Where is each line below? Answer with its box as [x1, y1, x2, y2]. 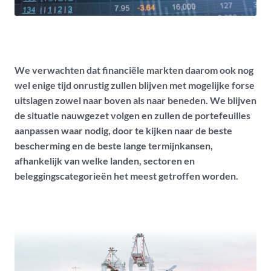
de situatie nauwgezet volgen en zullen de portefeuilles [15, 109, 250, 122]
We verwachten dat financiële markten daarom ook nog [15, 64, 253, 76]
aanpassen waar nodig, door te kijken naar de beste [15, 125, 232, 137]
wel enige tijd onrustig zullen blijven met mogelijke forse [15, 79, 255, 91]
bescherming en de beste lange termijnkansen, [15, 140, 213, 152]
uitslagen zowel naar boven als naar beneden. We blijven [15, 94, 256, 106]
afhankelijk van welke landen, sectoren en [15, 155, 195, 167]
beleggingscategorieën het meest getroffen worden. [15, 170, 238, 182]
